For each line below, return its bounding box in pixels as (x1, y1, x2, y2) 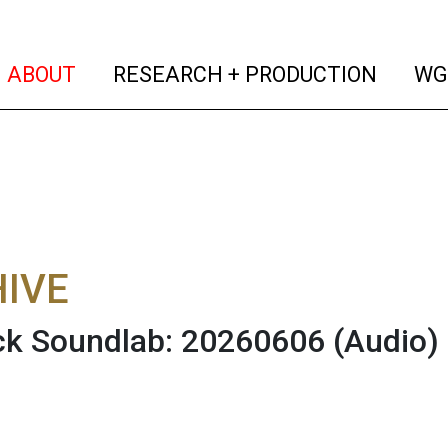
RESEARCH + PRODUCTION (108, 61, 378, 87)
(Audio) (333, 322, 439, 360)
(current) (75, 60, 164, 86)
